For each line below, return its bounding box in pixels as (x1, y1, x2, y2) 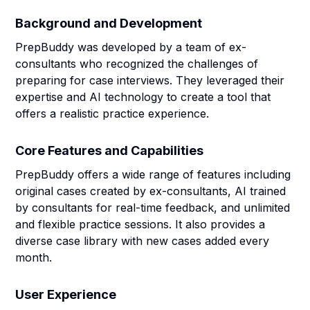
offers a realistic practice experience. (15, 107, 210, 120)
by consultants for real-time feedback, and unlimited (15, 201, 291, 215)
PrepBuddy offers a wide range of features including (15, 167, 291, 181)
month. (15, 250, 53, 264)
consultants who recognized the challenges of (15, 57, 259, 71)
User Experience (15, 287, 117, 302)
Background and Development (15, 16, 203, 30)
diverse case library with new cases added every (15, 234, 270, 248)
